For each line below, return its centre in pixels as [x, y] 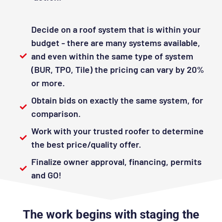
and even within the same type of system [112, 56]
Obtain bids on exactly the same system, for [117, 100]
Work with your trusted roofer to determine [117, 131]
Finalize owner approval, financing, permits [116, 161]
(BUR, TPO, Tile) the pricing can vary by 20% [117, 69]
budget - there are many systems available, [115, 42]
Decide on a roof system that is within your [116, 29]
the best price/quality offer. [86, 144]
